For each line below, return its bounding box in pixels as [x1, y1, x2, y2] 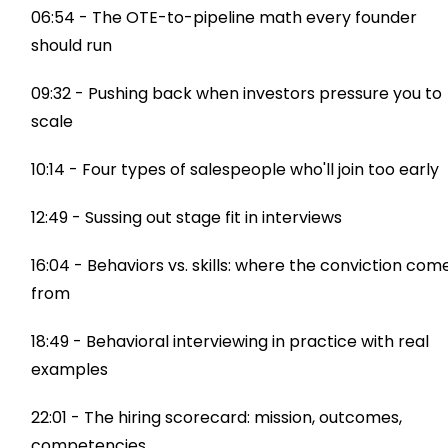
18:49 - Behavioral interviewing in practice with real [31, 329, 430, 353]
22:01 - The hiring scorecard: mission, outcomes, [31, 405, 403, 429]
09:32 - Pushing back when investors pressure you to [31, 81, 443, 105]
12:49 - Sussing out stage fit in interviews [31, 205, 343, 229]
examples [31, 357, 109, 381]
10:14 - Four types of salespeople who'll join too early [31, 157, 440, 181]
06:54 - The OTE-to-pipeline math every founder [31, 5, 418, 29]
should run [31, 33, 113, 57]
